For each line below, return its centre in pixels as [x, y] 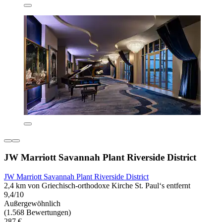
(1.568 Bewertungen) [37, 212]
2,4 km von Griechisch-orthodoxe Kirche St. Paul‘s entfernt [97, 185]
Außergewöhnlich [32, 203]
